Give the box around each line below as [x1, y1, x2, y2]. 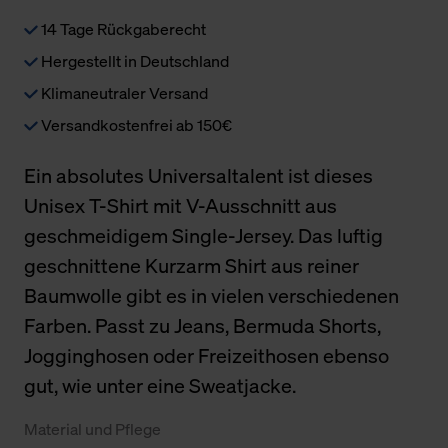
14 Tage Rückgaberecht [38, 18, 206, 41]
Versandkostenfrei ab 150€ [38, 114, 232, 137]
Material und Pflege [24, 418, 161, 441]
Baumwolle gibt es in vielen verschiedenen [24, 282, 399, 310]
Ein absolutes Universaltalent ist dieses [24, 162, 373, 190]
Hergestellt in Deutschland [38, 50, 229, 73]
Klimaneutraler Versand [38, 82, 208, 105]
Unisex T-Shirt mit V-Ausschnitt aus [24, 192, 337, 220]
